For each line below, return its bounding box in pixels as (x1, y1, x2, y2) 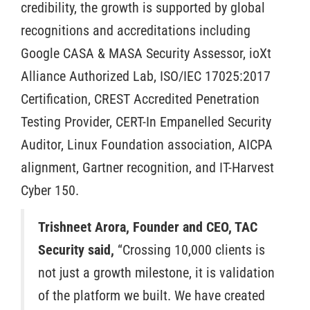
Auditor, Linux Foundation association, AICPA (21, 136, 273, 153)
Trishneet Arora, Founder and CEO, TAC (38, 218, 257, 235)
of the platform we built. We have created (38, 286, 265, 304)
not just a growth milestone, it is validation (38, 264, 275, 281)
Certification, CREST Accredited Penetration (21, 90, 259, 107)
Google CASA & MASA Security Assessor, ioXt (21, 44, 271, 62)
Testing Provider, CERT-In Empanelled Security (21, 113, 271, 130)
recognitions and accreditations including (21, 21, 250, 39)
